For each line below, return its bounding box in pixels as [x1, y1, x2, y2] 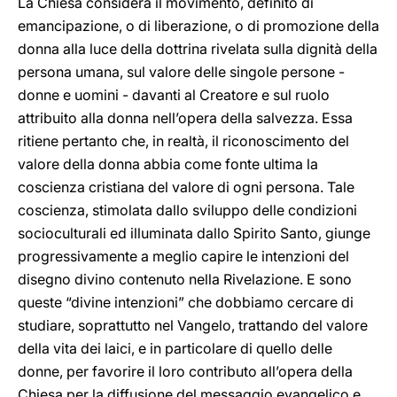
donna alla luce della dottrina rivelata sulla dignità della [18, 40, 378, 58]
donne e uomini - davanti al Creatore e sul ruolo [18, 86, 330, 104]
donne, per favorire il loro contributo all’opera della [18, 362, 353, 380]
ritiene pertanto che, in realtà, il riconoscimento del [18, 132, 349, 150]
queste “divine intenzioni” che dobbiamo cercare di [18, 293, 354, 311]
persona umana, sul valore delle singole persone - [18, 63, 345, 81]
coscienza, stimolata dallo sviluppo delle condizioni [18, 201, 357, 219]
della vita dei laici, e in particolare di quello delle [18, 339, 332, 357]
